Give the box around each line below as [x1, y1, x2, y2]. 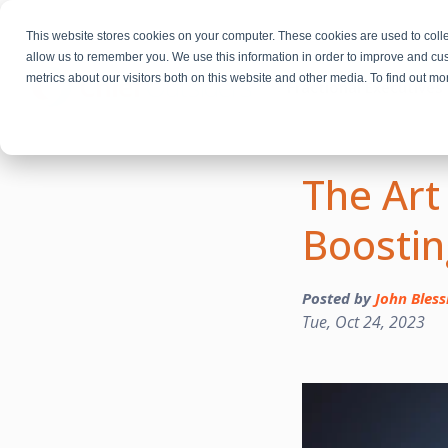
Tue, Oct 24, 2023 [302, 311, 425, 334]
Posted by [302, 288, 375, 309]
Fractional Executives [287, 77, 443, 98]
